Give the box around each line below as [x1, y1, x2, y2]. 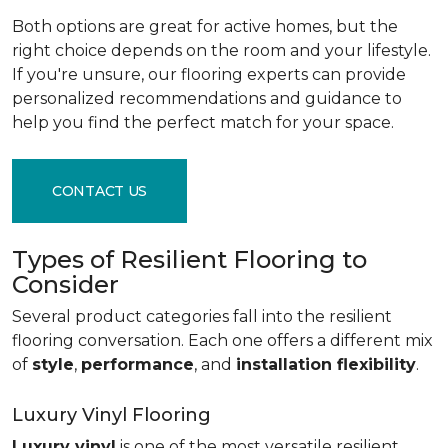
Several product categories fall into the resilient [12, 307, 392, 326]
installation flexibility [236, 355, 416, 374]
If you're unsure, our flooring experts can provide [12, 65, 406, 84]
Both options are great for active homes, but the [12, 17, 398, 36]
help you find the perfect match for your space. [12, 113, 394, 132]
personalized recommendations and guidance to [12, 89, 402, 108]
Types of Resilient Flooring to [12, 245, 367, 274]
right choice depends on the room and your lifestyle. [12, 41, 431, 60]
